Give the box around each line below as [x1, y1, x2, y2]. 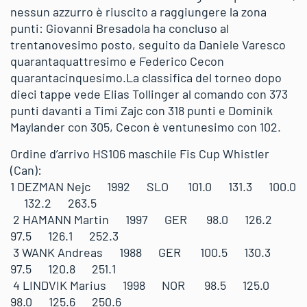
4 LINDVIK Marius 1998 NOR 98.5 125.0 [10, 278, 283, 293]
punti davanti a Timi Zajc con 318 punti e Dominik [10, 103, 273, 118]
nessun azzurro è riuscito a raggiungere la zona [10, 4, 267, 19]
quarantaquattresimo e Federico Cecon [10, 53, 224, 69]
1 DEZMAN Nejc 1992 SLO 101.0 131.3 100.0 [10, 179, 296, 194]
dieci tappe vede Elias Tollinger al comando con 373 [10, 86, 288, 101]
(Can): [10, 162, 42, 177]
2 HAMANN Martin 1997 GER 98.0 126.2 [10, 212, 286, 227]
